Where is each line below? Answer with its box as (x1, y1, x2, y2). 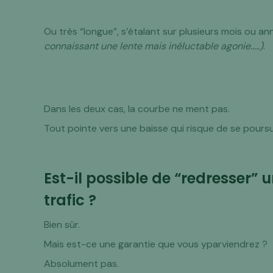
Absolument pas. (44, 257, 119, 270)
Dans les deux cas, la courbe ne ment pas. (44, 102, 230, 115)
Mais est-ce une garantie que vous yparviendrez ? (44, 238, 268, 250)
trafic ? (44, 190, 97, 210)
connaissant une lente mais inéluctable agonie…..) (44, 40, 264, 52)
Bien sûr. (44, 218, 80, 231)
